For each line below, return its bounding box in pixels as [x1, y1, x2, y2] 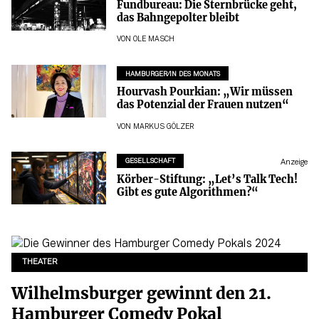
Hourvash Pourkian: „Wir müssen [116, 85, 293, 99]
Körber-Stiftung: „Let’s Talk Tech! [116, 172, 298, 186]
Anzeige [281, 159, 308, 167]
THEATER [22, 258, 58, 266]
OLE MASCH [132, 36, 174, 43]
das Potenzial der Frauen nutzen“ [116, 98, 289, 112]
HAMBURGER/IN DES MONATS [125, 70, 220, 78]
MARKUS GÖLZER [132, 123, 194, 130]
